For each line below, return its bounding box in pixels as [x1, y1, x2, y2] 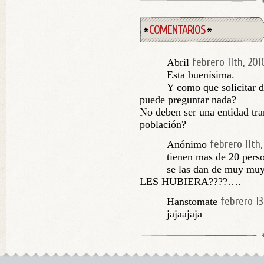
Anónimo [167, 138, 207, 150]
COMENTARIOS [149, 23, 206, 37]
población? [140, 118, 186, 130]
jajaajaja [167, 208, 202, 220]
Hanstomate [167, 196, 217, 207]
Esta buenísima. [167, 69, 235, 81]
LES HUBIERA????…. [140, 176, 241, 187]
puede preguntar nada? [140, 94, 236, 105]
